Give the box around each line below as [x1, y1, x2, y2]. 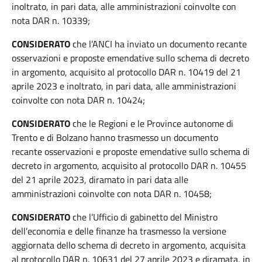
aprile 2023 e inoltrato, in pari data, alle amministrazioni [12, 79, 236, 93]
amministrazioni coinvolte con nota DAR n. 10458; [12, 187, 212, 201]
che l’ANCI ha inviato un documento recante [70, 37, 247, 51]
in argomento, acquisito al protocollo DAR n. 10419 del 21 [12, 65, 241, 79]
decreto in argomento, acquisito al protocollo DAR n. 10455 [12, 158, 246, 173]
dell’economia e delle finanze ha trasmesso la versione [12, 224, 226, 238]
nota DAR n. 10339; [12, 13, 90, 27]
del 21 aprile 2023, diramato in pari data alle [12, 173, 188, 187]
